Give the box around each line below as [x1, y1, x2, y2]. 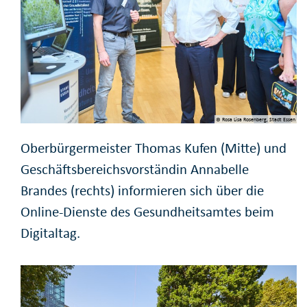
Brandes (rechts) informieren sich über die [21, 181, 264, 199]
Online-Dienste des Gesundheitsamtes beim [21, 202, 274, 221]
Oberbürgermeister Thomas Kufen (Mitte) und [21, 138, 286, 157]
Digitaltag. [21, 223, 80, 242]
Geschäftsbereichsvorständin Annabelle [21, 160, 249, 178]
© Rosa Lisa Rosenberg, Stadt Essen [215, 115, 295, 123]
